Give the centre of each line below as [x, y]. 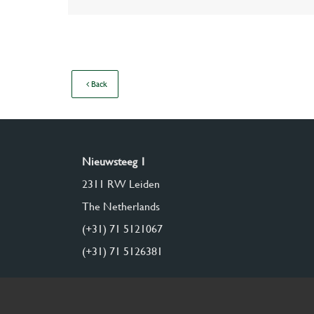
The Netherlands [121, 206]
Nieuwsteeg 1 [114, 162]
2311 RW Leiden [121, 184]
